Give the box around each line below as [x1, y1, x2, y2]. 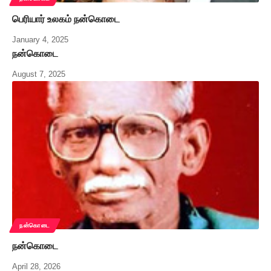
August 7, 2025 [12, 70, 65, 79]
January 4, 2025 [12, 35, 68, 45]
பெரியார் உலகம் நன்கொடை [12, 14, 120, 25]
